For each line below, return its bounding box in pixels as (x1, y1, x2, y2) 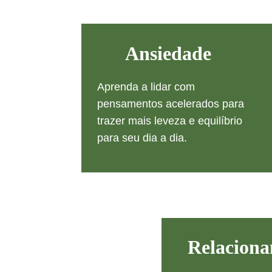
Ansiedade (125, 42, 211, 64)
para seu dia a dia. (97, 132, 187, 144)
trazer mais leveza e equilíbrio (97, 115, 245, 127)
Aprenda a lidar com (97, 81, 198, 93)
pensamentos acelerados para (97, 98, 247, 110)
